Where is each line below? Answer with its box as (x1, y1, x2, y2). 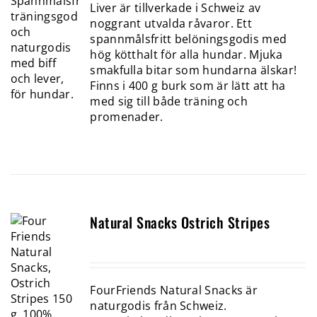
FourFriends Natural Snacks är (90, 282, 258, 299)
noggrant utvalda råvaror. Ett (90, 16, 253, 32)
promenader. (90, 109, 163, 125)
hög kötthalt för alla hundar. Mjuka (90, 47, 282, 63)
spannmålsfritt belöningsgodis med (90, 31, 287, 47)
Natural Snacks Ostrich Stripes (90, 212, 270, 234)
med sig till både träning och (90, 93, 248, 110)
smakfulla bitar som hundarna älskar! (90, 62, 297, 79)
